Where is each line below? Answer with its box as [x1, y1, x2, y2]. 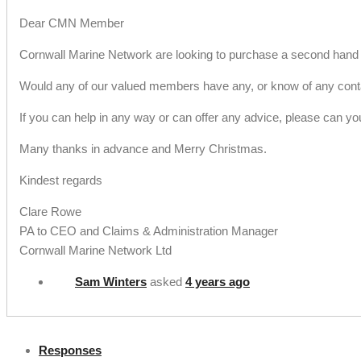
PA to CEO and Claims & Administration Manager [19, 224, 278, 239]
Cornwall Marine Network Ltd [19, 243, 172, 258]
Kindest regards [19, 173, 102, 188]
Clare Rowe [19, 205, 81, 219]
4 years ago [185, 275, 250, 289]
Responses [39, 343, 102, 358]
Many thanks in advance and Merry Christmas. [19, 142, 267, 156]
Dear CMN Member [19, 16, 124, 31]
